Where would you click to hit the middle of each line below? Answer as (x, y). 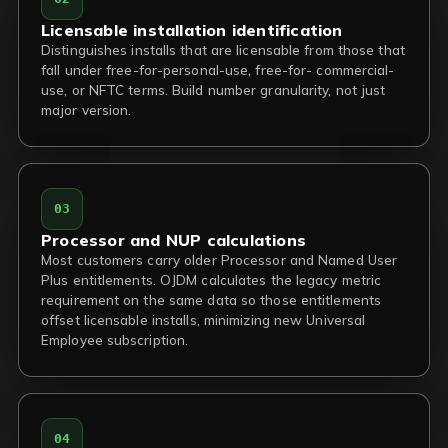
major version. (86, 109)
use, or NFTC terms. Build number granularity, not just (213, 89)
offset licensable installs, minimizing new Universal (203, 319)
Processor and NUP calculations (173, 240)
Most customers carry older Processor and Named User (219, 259)
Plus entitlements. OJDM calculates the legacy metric (211, 279)
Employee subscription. (115, 339)
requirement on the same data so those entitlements (211, 299)
